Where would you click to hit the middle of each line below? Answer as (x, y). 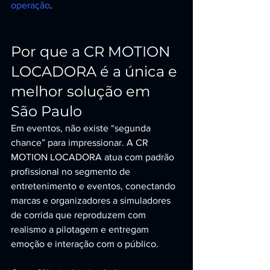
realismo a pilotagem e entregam (81, 229)
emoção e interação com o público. (85, 244)
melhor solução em (82, 91)
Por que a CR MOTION (93, 52)
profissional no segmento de (72, 171)
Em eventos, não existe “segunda (82, 128)
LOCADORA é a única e (96, 71)
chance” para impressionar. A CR (81, 143)
